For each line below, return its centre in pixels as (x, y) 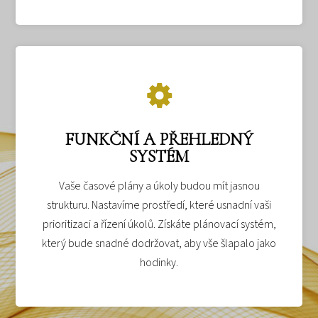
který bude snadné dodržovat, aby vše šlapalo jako (159, 243)
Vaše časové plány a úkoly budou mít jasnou (159, 186)
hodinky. (159, 262)
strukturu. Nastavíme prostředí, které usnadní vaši (159, 205)
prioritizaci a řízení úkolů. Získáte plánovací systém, (159, 224)
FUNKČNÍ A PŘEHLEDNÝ (159, 139)
